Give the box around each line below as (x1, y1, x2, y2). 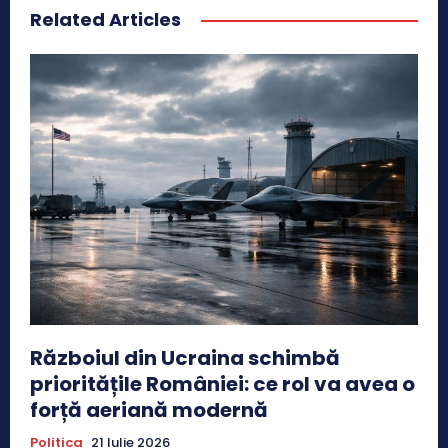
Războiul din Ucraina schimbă (30, 344, 340, 373)
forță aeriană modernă (30, 396, 268, 425)
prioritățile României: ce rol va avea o (30, 370, 415, 399)
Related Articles (30, 6, 181, 32)
